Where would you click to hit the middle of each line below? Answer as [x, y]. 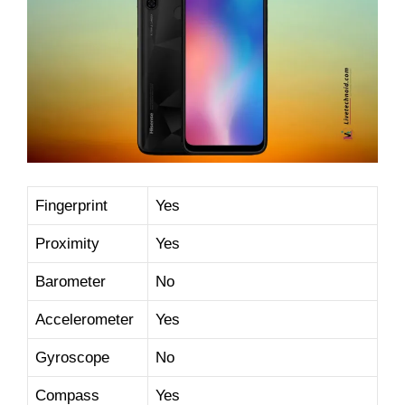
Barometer [71, 281]
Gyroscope [72, 357]
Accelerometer [85, 319]
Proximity [67, 243]
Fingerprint [71, 205]
